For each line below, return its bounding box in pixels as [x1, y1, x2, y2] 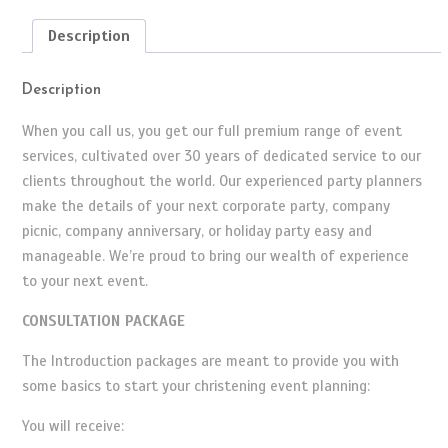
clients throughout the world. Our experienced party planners [21, 171, 422, 190]
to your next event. [21, 271, 148, 290]
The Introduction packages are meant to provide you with [21, 351, 399, 370]
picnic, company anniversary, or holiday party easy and [21, 221, 372, 240]
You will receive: [21, 416, 124, 435]
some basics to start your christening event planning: [21, 376, 370, 395]
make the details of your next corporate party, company [21, 196, 390, 215]
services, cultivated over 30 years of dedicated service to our [21, 146, 421, 165]
